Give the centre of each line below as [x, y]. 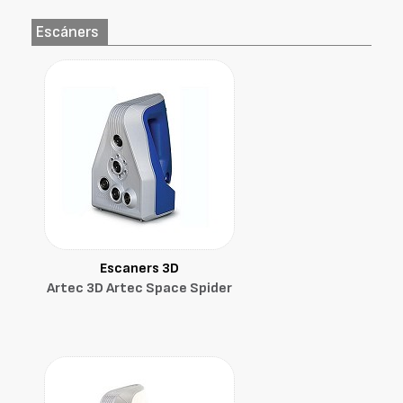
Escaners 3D [139, 269]
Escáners [67, 32]
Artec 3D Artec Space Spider [139, 288]
